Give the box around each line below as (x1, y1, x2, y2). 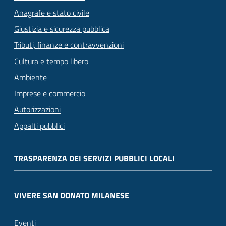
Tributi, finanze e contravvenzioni (14, 39, 124, 51)
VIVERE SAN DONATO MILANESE (14, 189, 129, 202)
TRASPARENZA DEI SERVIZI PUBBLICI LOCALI (14, 152, 175, 164)
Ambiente (14, 71, 47, 83)
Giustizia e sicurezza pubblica (14, 23, 109, 35)
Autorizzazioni (14, 103, 61, 116)
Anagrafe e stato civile (14, 7, 89, 19)
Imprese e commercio (14, 87, 85, 99)
